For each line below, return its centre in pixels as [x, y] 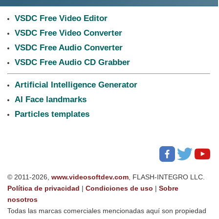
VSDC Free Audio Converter [69, 48]
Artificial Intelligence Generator [76, 85]
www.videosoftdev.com [90, 177]
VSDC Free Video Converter [68, 33]
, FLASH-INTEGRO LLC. [167, 177]
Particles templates [52, 114]
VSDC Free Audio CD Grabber [72, 62]
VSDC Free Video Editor [61, 18]
